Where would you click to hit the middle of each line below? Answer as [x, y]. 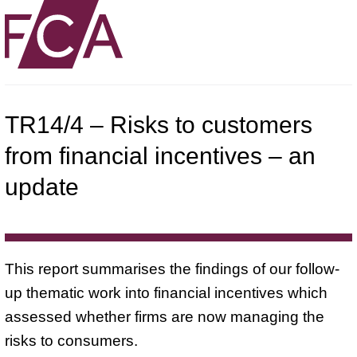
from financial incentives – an [160, 155]
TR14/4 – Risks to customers [159, 124]
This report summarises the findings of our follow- [172, 269]
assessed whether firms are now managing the [165, 316]
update [42, 186]
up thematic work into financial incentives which [166, 292]
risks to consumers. [71, 340]
